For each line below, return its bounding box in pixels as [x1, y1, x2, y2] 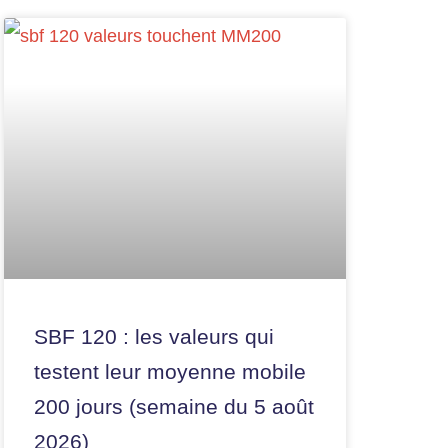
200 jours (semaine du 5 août [34, 395, 314, 419]
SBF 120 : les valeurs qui [34, 325, 274, 349]
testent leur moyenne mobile [34, 360, 306, 384]
